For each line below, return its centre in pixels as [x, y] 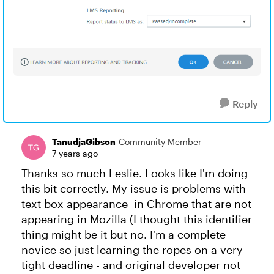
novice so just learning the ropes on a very [132, 250]
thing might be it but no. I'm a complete [124, 235]
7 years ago [75, 154]
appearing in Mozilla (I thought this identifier [137, 219]
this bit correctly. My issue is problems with [134, 189]
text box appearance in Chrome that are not [136, 204]
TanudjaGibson [84, 142]
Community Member [160, 142]
